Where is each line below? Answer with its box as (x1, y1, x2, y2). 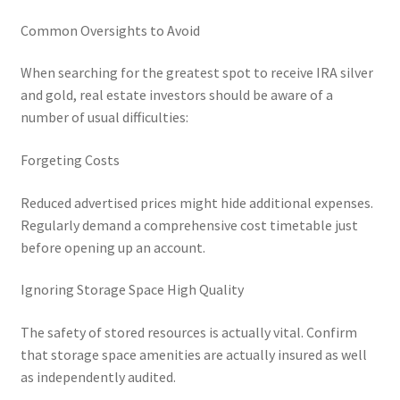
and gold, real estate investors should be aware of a (20, 86, 333, 104)
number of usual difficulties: (20, 108, 188, 127)
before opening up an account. (20, 237, 205, 256)
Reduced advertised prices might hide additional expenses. (20, 193, 373, 212)
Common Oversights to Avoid (20, 21, 200, 39)
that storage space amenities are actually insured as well (20, 345, 367, 363)
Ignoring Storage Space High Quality (20, 280, 244, 299)
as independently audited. (20, 367, 176, 386)
